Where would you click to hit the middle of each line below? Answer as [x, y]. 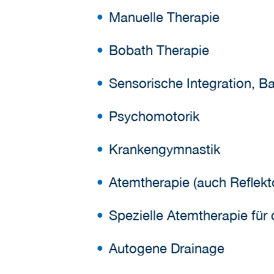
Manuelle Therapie [164, 17]
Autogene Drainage [167, 249]
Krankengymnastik [165, 150]
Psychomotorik [154, 117]
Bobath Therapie [159, 50]
